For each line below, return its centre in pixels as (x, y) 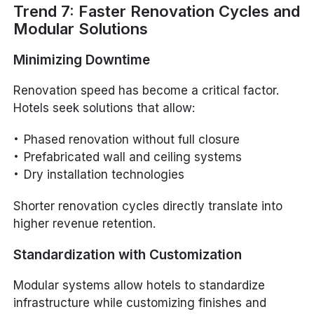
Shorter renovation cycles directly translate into (148, 206)
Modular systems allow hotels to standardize (139, 285)
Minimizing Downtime (82, 60)
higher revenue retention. (85, 223)
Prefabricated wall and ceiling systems (133, 157)
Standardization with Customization (128, 254)
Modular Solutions (81, 28)
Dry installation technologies (104, 174)
